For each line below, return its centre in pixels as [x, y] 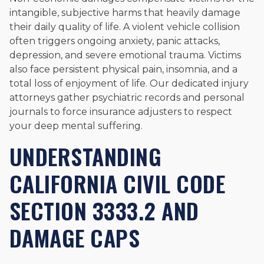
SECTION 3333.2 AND [104, 211]
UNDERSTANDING [86, 156]
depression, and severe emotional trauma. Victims [125, 55]
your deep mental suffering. [76, 126]
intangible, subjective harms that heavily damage [125, 13]
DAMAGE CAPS [75, 238]
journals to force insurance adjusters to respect [121, 112]
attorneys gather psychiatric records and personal [127, 98]
